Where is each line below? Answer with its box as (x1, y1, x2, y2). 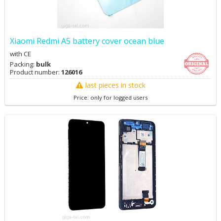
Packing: (10, 60, 36, 69)
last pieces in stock (85, 80, 146, 90)
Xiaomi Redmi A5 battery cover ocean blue (10, 36, 164, 46)
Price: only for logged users (74, 94, 147, 101)
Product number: (10, 68, 61, 76)
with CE (10, 49, 31, 58)
